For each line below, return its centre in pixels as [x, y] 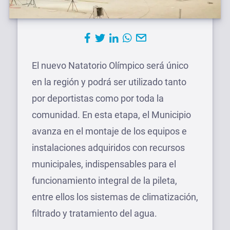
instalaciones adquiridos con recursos [108, 148]
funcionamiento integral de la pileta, [104, 180]
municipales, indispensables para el [104, 164]
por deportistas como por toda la [98, 98]
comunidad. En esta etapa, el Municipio [111, 115]
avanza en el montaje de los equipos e [109, 131]
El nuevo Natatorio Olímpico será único [110, 65]
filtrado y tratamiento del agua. [94, 213]
